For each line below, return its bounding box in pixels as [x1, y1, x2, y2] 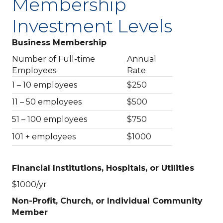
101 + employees [12, 131, 76, 141]
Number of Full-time [12, 54, 95, 64]
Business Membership [12, 37, 107, 47]
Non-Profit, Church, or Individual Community [12, 196, 203, 206]
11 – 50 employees [12, 97, 82, 107]
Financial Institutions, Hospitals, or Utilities [12, 163, 194, 173]
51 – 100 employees [12, 114, 87, 124]
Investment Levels [12, 14, 172, 37]
